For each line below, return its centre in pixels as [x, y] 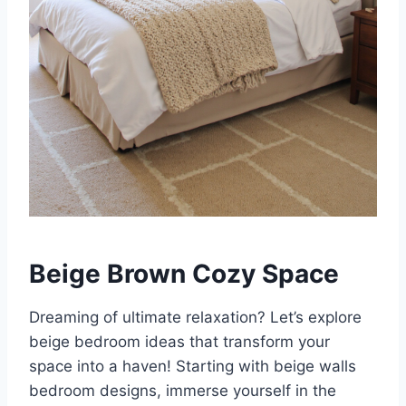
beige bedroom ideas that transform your [179, 342]
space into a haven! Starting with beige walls [193, 367]
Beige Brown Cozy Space [184, 274]
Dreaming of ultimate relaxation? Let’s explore [195, 318]
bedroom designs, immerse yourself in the [183, 391]
